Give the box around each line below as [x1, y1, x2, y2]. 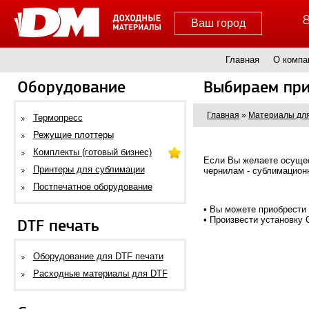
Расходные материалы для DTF [32, 268, 168, 279]
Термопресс [32, 112, 83, 123]
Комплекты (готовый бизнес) [32, 147, 152, 157]
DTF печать [17, 216, 99, 237]
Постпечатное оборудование [32, 181, 152, 192]
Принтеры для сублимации [32, 164, 145, 175]
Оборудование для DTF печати [32, 251, 163, 261]
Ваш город [190, 17, 246, 30]
